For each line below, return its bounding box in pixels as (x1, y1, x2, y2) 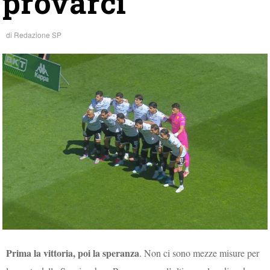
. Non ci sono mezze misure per (139, 246, 260, 259)
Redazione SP (14, 30, 62, 40)
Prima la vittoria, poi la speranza (6, 245, 140, 260)
